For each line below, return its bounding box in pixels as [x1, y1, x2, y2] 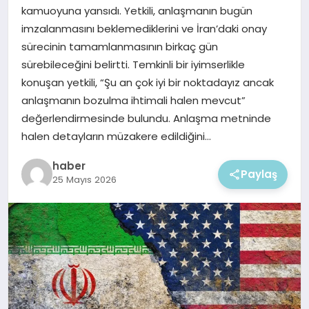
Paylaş [241, 166, 278, 181]
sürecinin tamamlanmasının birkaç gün [21, 39, 218, 54]
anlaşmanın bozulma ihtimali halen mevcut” [21, 93, 246, 108]
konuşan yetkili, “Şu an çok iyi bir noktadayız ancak [21, 75, 274, 90]
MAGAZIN [18, 33, 66, 48]
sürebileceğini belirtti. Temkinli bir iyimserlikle [21, 57, 245, 72]
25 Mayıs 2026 [52, 173, 117, 187]
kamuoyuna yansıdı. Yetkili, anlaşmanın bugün [21, 3, 252, 19]
